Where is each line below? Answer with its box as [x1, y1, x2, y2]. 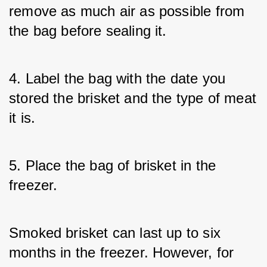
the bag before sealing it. [9, 23, 167, 39]
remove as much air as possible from [9, 3, 245, 19]
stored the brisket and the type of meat [9, 90, 257, 106]
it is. [9, 110, 36, 126]
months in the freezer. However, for [9, 244, 234, 260]
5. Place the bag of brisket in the [9, 157, 216, 173]
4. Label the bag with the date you [9, 70, 226, 86]
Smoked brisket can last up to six [9, 225, 221, 241]
